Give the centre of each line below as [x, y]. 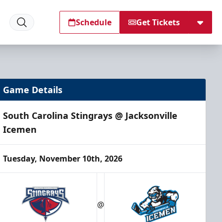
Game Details [33, 90]
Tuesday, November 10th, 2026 [63, 159]
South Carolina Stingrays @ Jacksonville [90, 115]
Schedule [94, 22]
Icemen [20, 129]
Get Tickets [158, 22]
